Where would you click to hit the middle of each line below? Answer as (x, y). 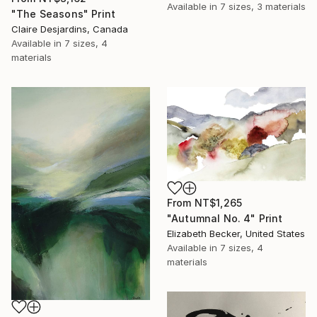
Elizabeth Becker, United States (236, 234)
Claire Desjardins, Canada (70, 29)
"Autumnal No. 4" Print (225, 219)
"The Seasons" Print (64, 13)
